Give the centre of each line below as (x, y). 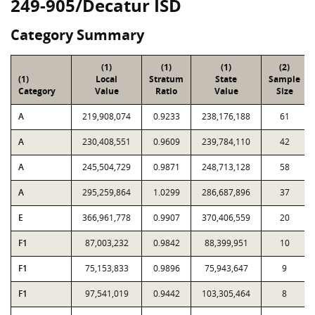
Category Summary (77, 35)
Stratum (166, 79)
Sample (284, 79)
